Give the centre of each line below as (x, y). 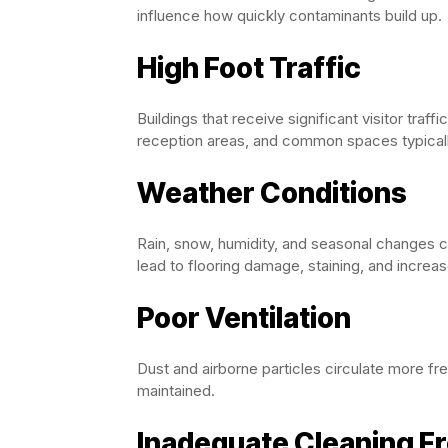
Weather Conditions (272, 192)
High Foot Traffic (249, 67)
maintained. (176, 390)
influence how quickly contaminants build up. (289, 15)
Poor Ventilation (244, 317)
